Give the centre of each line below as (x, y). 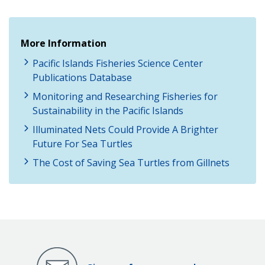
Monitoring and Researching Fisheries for (125, 97)
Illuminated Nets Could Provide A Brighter (125, 130)
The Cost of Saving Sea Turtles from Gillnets (131, 163)
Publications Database (82, 78)
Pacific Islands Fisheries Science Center (118, 64)
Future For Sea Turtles (83, 144)
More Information (64, 43)
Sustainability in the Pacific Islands (108, 111)
